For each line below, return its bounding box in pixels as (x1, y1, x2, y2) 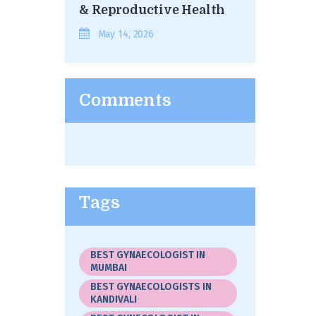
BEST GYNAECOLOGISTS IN (90, 280, 212, 293)
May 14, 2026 (97, 28, 154, 40)
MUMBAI (90, 261, 128, 274)
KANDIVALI (90, 293, 138, 305)
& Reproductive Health (79, 2, 226, 17)
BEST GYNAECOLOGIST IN (90, 248, 206, 261)
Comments (79, 90, 171, 110)
